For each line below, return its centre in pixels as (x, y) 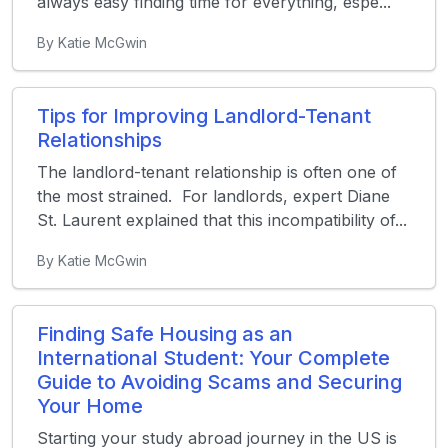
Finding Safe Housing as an (165, 333)
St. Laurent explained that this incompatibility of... (222, 219)
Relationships (99, 139)
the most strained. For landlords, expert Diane (213, 195)
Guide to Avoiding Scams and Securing (219, 381)
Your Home (90, 405)
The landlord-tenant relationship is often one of (217, 171)
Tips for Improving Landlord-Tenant (204, 115)
